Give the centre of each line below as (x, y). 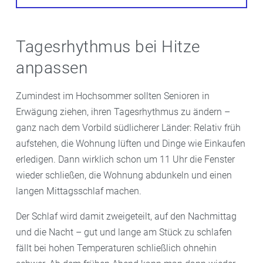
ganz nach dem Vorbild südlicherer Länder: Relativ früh (128, 127)
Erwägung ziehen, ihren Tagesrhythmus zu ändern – (123, 112)
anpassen (52, 68)
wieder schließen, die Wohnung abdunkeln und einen (124, 175)
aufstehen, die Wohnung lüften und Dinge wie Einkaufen (131, 143)
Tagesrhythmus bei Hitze (108, 46)
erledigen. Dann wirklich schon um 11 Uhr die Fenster (125, 159)
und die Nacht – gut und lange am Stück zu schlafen (124, 232)
